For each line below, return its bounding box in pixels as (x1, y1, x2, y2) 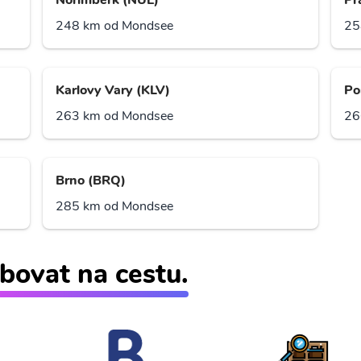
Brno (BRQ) (56, 172, 127, 190)
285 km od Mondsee (56, 197, 174, 216)
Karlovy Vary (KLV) (56, 81, 171, 100)
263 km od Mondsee (56, 107, 174, 126)
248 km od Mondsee (56, 17, 174, 35)
